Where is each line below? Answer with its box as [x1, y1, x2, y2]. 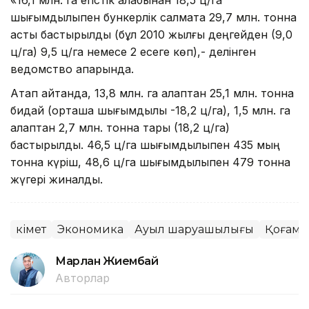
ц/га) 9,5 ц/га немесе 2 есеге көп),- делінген [10, 44, 256, 59]
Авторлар [55, 270, 110, 285]
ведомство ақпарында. [10, 61, 134, 76]
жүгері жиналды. [10, 172, 103, 186]
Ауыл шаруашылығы [134, 222, 254, 236]
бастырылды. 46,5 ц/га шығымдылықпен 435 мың [10, 137, 280, 152]
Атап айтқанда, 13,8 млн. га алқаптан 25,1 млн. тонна [10, 86, 294, 100]
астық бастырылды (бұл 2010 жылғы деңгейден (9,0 [10, 27, 292, 41]
